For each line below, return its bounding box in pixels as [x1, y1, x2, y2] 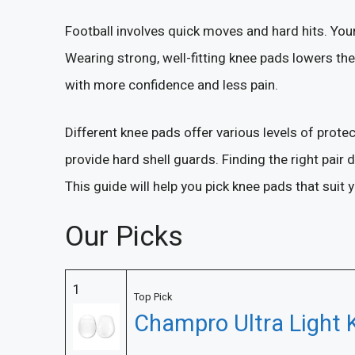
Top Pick [133, 290, 172, 305]
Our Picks [65, 216, 183, 258]
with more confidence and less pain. [65, 75, 278, 96]
